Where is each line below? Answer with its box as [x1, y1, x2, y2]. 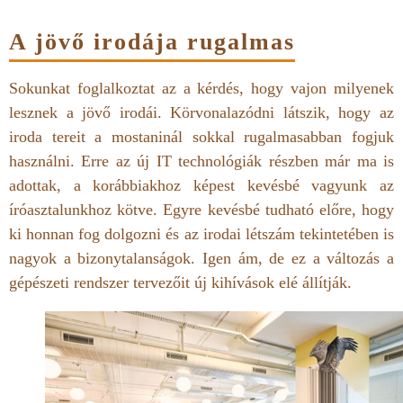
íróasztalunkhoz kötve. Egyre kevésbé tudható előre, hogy [9, 200, 394, 219]
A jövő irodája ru [9, 28, 214, 55]
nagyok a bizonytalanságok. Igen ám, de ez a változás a [9, 248, 394, 267]
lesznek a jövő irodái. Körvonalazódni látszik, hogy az [9, 103, 394, 121]
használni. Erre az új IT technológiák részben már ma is [9, 151, 394, 170]
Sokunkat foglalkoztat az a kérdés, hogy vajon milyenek [9, 78, 394, 97]
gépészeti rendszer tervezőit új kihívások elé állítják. [9, 273, 352, 291]
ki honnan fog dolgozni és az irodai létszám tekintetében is [9, 224, 394, 243]
